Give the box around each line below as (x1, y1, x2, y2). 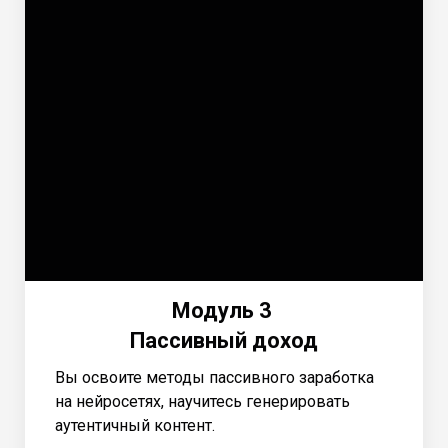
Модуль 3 (171, 297, 277, 323)
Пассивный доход (130, 327, 318, 353)
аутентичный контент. (55, 415, 215, 435)
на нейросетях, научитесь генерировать (55, 391, 350, 411)
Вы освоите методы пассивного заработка (55, 367, 374, 387)
